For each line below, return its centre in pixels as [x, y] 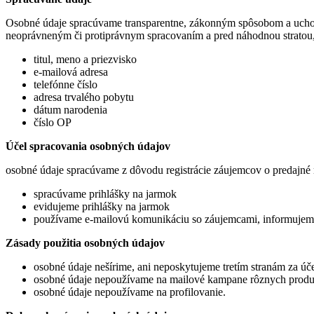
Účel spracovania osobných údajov [88, 146]
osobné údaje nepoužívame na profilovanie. [130, 292]
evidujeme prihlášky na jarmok [102, 206]
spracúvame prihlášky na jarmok [105, 193]
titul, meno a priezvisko [85, 59]
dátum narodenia [70, 109]
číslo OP [53, 122]
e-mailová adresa [71, 71]
